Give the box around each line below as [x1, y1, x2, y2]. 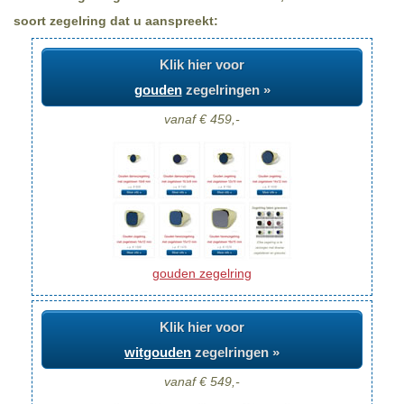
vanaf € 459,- [164, 112, 240, 127]
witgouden [124, 344, 191, 360]
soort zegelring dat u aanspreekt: [14, 14, 218, 29]
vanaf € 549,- [164, 374, 240, 390]
